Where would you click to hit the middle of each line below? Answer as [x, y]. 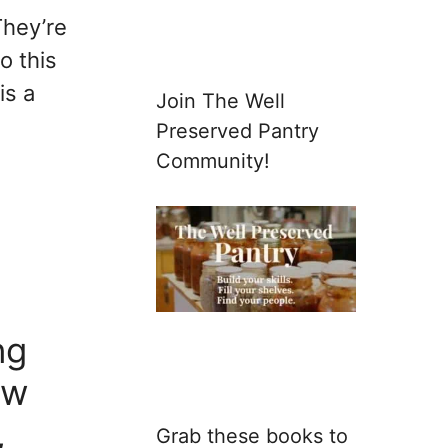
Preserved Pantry [237, 130]
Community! [213, 160]
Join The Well [220, 100]
